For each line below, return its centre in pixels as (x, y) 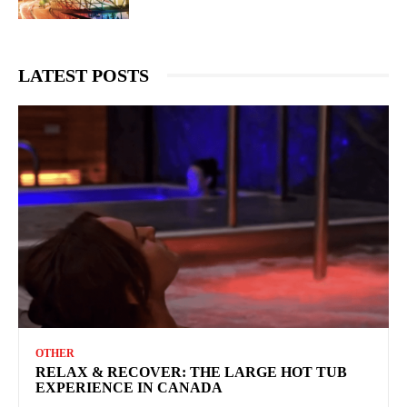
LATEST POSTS (84, 75)
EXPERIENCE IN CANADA (129, 387)
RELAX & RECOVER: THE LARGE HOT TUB (191, 372)
